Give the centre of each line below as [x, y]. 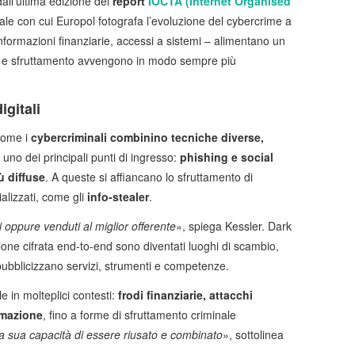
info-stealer [118, 197]
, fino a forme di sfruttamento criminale [139, 315]
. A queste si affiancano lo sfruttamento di [149, 177]
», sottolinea [253, 335]
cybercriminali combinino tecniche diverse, [147, 137]
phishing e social [227, 157]
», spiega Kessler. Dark [234, 226]
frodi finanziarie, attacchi [185, 295]
